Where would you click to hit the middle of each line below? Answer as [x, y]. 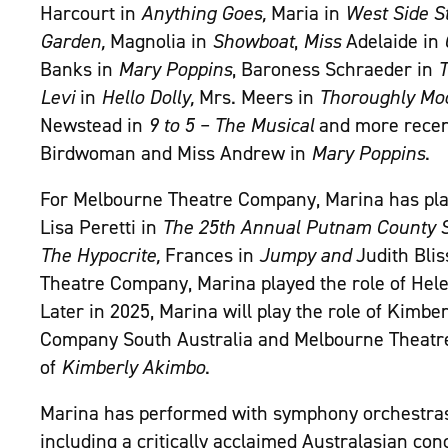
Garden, [75, 41]
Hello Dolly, [150, 97]
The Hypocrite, [102, 255]
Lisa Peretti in [101, 227]
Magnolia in [161, 41]
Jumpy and [307, 255]
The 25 [190, 227]
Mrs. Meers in [259, 97]
